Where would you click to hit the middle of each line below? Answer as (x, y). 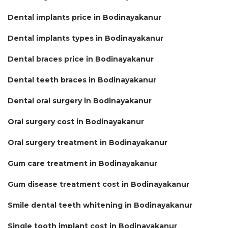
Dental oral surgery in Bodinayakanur (80, 101)
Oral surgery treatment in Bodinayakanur (88, 142)
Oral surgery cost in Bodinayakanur (76, 121)
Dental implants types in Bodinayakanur (85, 38)
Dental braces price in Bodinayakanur (81, 59)
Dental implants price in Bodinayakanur (84, 17)
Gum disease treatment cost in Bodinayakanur (98, 184)
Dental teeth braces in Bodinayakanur (82, 80)
